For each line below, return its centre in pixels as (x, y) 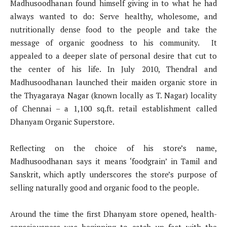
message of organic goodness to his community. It (113, 42)
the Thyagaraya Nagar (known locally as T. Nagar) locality (113, 95)
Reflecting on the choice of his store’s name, (113, 148)
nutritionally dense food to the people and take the (113, 29)
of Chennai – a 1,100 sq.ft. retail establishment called (113, 108)
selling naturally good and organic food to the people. (105, 187)
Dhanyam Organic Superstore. (62, 121)
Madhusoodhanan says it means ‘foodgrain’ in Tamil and (113, 161)
